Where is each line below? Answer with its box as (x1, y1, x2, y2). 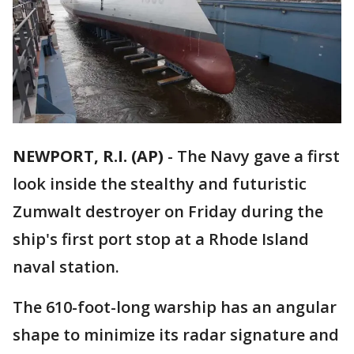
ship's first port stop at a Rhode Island (13, 228, 309, 250)
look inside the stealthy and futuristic (13, 173, 307, 195)
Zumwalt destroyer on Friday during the (13, 201, 323, 223)
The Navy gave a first (177, 145, 340, 168)
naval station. (13, 256, 119, 278)
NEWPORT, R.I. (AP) (13, 145, 164, 168)
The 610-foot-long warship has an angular (13, 296, 337, 318)
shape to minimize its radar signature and (13, 324, 339, 346)
